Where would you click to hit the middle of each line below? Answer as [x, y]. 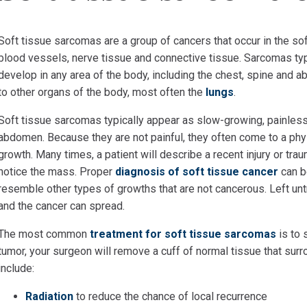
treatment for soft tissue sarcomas [183, 234]
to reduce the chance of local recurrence [170, 296]
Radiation [49, 296]
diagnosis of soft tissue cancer [197, 172]
